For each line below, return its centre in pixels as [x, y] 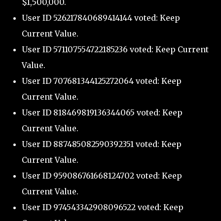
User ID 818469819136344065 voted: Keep [102, 113]
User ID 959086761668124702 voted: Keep [102, 176]
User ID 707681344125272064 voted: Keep [102, 81]
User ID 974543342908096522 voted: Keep [103, 207]
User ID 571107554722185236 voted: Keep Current [115, 50]
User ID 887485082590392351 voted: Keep [102, 144]
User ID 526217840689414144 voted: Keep [101, 18]
